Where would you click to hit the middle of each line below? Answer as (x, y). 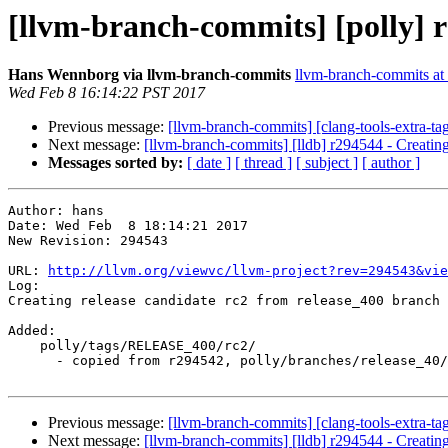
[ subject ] (327, 163)
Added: (32, 331)
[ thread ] (263, 163)
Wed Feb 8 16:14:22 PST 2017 (106, 93)
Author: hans (56, 211)
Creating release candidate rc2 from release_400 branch (224, 301)
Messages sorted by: (115, 163)
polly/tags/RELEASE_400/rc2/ (24, 346)
